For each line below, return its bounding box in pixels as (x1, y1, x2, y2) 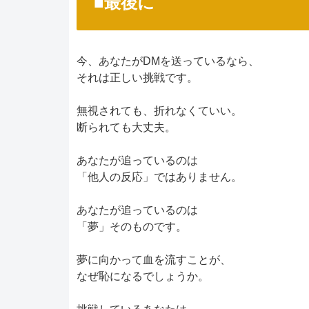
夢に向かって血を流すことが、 (77, 253, 231, 266)
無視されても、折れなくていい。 (77, 104, 242, 117)
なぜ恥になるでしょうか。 (77, 270, 209, 282)
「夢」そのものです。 (77, 220, 187, 232)
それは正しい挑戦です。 (77, 71, 198, 83)
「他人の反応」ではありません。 (77, 170, 242, 183)
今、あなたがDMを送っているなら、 (77, 54, 259, 67)
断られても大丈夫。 (77, 121, 176, 133)
